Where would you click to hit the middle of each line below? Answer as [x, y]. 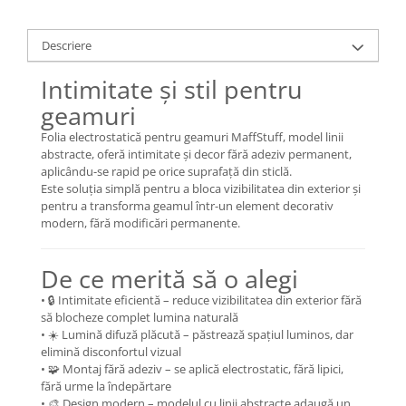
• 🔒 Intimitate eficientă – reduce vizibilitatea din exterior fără [201, 300]
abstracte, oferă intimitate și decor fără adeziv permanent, [196, 154]
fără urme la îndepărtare [106, 386]
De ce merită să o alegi [169, 278]
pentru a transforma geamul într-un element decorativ [187, 205]
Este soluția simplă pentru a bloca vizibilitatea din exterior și [201, 188]
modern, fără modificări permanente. [140, 222]
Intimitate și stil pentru [172, 89]
